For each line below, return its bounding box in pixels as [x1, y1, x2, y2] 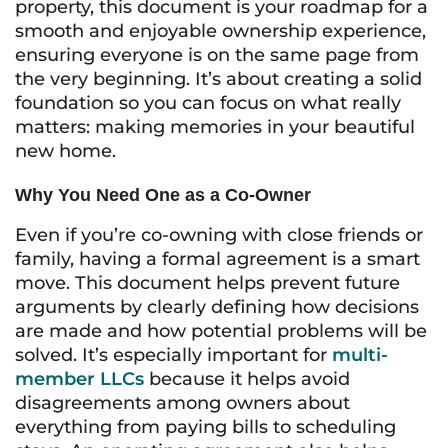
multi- [332, 344, 388, 366]
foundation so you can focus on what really [15, 92, 401, 114]
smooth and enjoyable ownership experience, [15, 20, 426, 42]
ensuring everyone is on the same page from [15, 44, 419, 66]
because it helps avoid [144, 368, 350, 390]
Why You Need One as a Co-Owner [15, 185, 311, 205]
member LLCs [15, 368, 144, 390]
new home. [15, 140, 116, 162]
